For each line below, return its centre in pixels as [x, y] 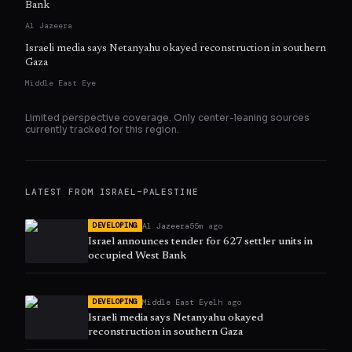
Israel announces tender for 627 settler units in [200, 242]
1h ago [227, 302]
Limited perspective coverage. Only [112, 118]
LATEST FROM [62, 192]
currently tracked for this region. [102, 130]
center [214, 118]
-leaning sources [269, 118]
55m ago [206, 225]
